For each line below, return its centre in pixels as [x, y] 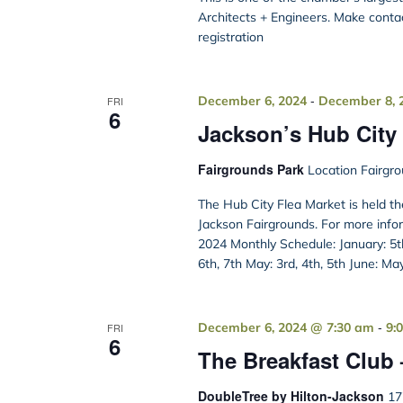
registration [230, 37]
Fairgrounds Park [252, 170]
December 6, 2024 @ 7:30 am [286, 328]
